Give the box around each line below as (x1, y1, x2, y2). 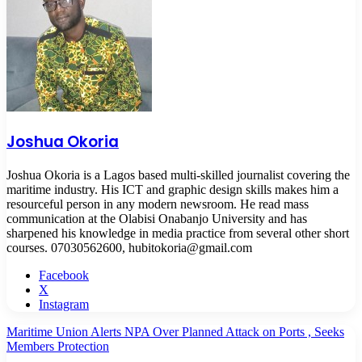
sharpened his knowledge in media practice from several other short (6, 226, 349, 241)
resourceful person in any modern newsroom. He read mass (6, 197, 309, 212)
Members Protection (6, 339, 109, 354)
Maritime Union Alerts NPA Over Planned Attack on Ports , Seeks (6, 325, 344, 339)
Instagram (39, 297, 89, 312)
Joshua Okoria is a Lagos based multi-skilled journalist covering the (6, 168, 350, 183)
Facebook (39, 268, 89, 283)
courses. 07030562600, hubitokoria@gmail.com (6, 241, 252, 255)
